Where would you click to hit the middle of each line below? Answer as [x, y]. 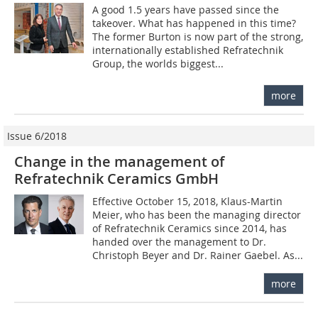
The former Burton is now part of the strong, [198, 37]
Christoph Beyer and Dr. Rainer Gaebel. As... [198, 256]
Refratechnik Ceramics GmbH [116, 179]
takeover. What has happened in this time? [194, 23]
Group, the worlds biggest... [158, 64]
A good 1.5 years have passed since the [186, 10]
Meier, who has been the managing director [197, 215]
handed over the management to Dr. [180, 242]
